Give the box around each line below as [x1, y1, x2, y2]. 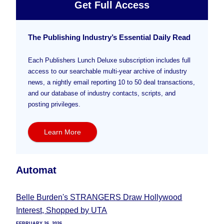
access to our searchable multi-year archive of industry [28, 67, 187, 75]
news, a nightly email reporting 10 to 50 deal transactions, [28, 78, 195, 86]
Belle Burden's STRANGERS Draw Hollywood [16, 193, 182, 201]
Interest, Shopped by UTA [16, 206, 107, 214]
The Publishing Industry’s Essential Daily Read [28, 32, 191, 41]
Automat [16, 164, 57, 175]
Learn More [44, 127, 81, 136]
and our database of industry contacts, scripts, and [28, 89, 176, 97]
